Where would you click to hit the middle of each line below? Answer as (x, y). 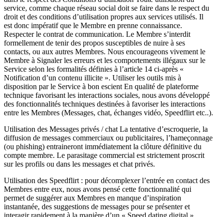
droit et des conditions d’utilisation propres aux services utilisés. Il (104, 17)
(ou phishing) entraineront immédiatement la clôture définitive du (103, 147)
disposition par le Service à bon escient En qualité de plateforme (101, 86)
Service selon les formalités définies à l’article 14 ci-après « (94, 69)
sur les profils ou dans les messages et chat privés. (79, 164)
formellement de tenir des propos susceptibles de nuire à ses (94, 43)
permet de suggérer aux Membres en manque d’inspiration (93, 198)
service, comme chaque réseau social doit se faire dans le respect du (107, 8)
